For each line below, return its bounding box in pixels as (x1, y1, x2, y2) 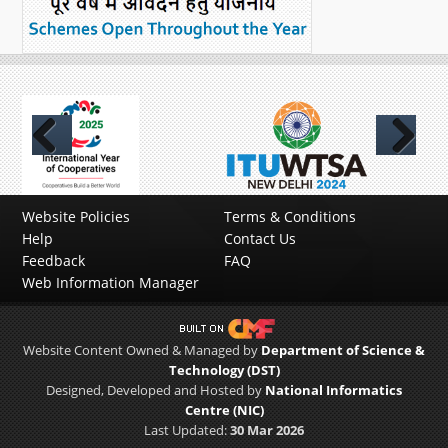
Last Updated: (144, 422, 230, 439)
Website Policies (22, 207, 131, 226)
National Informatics (265, 382, 402, 399)
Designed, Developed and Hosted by (46, 382, 265, 399)
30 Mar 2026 (230, 422, 304, 439)
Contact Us (224, 229, 296, 248)
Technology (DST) (168, 362, 280, 379)
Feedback (22, 251, 86, 270)
